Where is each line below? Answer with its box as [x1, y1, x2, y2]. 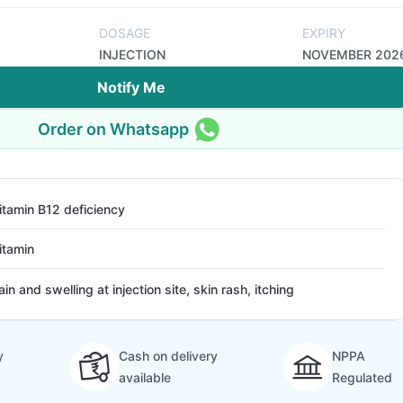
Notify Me [97, 78, 166, 96]
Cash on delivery [118, 348, 218, 363]
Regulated [332, 370, 392, 385]
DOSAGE [99, 25, 150, 40]
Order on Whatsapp [38, 119, 189, 139]
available [118, 370, 171, 385]
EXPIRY [302, 25, 345, 40]
